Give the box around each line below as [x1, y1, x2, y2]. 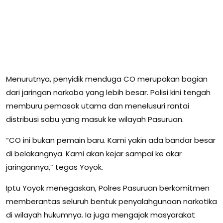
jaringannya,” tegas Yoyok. [6, 162, 103, 173]
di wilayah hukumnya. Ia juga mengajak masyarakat [6, 210, 195, 221]
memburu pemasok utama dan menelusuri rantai [6, 101, 189, 111]
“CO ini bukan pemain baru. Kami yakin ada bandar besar [6, 135, 216, 146]
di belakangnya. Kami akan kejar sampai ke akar [6, 148, 182, 159]
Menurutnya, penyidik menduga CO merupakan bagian [6, 74, 208, 85]
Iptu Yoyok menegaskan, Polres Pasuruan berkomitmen [6, 183, 210, 194]
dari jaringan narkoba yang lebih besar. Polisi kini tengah [6, 87, 211, 98]
